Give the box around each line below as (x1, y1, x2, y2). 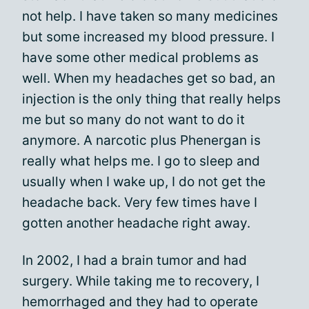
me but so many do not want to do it (22, 112, 245, 128)
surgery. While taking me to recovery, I (22, 273, 259, 289)
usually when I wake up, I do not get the (22, 174, 266, 190)
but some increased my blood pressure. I (22, 29, 275, 45)
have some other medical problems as (22, 50, 259, 66)
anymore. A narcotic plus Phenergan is (22, 132, 261, 148)
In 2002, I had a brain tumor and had (22, 252, 247, 268)
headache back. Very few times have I (22, 195, 257, 210)
